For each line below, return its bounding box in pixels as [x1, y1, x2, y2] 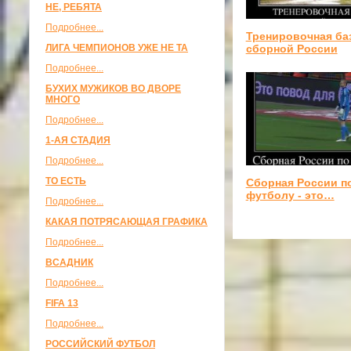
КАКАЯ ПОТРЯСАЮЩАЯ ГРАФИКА [45, 216, 208, 227]
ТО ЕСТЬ [45, 175, 86, 186]
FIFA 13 [45, 298, 78, 309]
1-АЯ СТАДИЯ [45, 135, 110, 146]
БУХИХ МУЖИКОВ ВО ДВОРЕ [45, 83, 181, 94]
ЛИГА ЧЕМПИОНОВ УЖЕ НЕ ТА [45, 42, 188, 53]
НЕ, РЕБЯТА [45, 2, 102, 13]
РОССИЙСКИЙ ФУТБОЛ [45, 338, 155, 349]
